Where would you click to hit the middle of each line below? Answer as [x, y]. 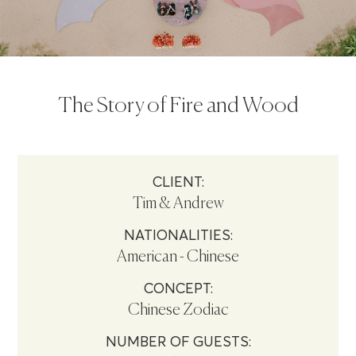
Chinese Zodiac [178, 311]
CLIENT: [178, 182]
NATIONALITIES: [178, 235]
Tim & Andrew [178, 204]
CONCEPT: [178, 288]
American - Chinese [178, 257]
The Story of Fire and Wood [178, 106]
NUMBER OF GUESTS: [178, 342]
